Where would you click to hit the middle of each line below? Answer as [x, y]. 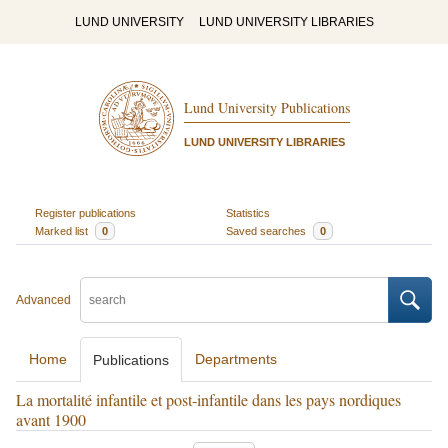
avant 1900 [51, 419]
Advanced [43, 300]
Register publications [85, 212]
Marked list [62, 230]
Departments [236, 359]
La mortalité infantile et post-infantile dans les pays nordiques [208, 399]
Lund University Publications [266, 108]
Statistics [248, 212]
